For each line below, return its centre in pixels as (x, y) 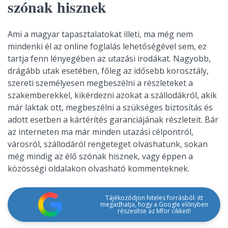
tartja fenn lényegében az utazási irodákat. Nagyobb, (109, 58)
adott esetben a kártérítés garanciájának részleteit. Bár (113, 119)
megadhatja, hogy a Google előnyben (154, 205)
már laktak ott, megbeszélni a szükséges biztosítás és (110, 107)
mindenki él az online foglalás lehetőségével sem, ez (107, 46)
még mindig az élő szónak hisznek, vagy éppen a (100, 156)
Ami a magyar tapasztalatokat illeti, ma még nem (100, 34)
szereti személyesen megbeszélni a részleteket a (100, 83)
